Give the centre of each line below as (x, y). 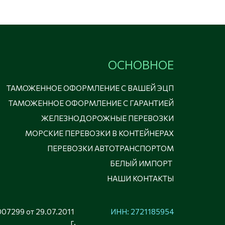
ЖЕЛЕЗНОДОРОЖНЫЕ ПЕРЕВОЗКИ (107, 118)
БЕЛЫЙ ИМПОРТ (141, 163)
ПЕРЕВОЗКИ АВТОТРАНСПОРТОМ (110, 148)
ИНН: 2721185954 (142, 212)
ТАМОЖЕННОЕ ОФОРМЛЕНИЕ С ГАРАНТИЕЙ (91, 103)
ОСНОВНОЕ (141, 65)
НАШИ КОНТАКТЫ (140, 179)
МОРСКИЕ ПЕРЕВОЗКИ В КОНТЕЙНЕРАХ (99, 133)
